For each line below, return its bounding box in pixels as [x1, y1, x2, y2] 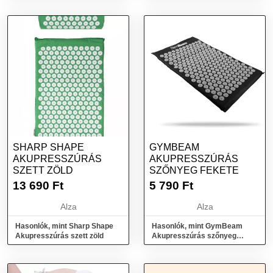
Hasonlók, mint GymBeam [152, 222, 243, 230]
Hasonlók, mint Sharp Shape [15, 222, 113, 230]
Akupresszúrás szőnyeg [152, 232, 236, 240]
